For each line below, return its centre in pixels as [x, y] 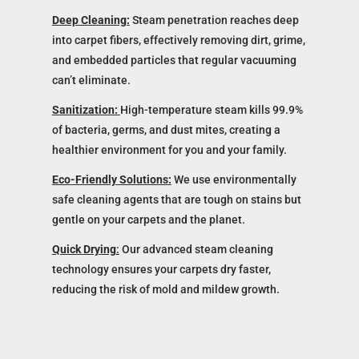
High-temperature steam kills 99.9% [211, 110]
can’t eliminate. [91, 81]
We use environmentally [234, 180]
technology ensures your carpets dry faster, [161, 270]
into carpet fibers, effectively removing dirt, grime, [178, 40]
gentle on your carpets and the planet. [148, 220]
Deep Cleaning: [91, 20]
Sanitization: [85, 110]
